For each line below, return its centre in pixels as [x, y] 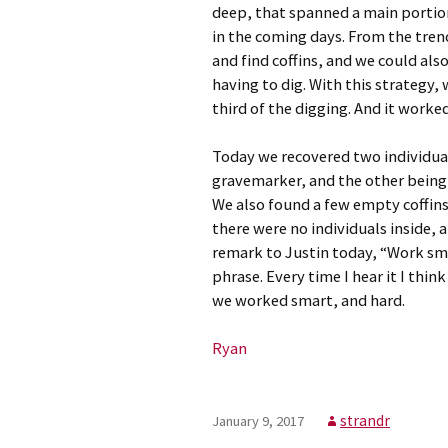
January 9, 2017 [258, 421]
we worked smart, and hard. [308, 300]
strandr [365, 420]
